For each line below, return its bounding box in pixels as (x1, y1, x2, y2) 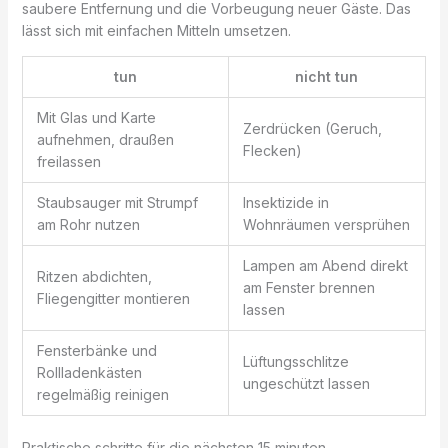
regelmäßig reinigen (36, 385, 169, 403)
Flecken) (242, 141, 302, 159)
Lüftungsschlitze (242, 352, 349, 370)
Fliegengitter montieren (36, 289, 190, 307)
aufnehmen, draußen (36, 130, 174, 148)
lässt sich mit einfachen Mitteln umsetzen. (21, 21, 291, 39)
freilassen (36, 152, 101, 170)
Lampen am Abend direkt (242, 256, 408, 274)
